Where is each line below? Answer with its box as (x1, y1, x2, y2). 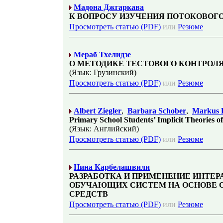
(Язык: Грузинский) (69, 68, 136, 77)
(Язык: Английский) (69, 124, 139, 133)
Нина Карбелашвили (74, 163, 150, 171)
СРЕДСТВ (69, 190, 108, 198)
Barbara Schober (127, 107, 186, 115)
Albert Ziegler (74, 107, 121, 115)
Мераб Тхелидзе (74, 50, 131, 59)
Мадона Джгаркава (74, 3, 144, 11)
